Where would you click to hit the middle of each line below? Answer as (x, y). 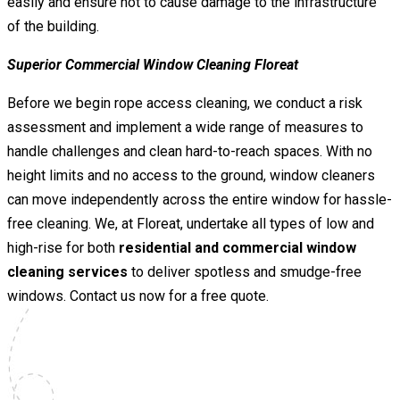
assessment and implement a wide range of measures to (185, 128)
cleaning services (67, 272)
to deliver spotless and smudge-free (245, 272)
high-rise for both (63, 248)
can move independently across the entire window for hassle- (200, 200)
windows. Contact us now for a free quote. (140, 296)
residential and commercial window (237, 248)
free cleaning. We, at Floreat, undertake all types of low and (191, 224)
